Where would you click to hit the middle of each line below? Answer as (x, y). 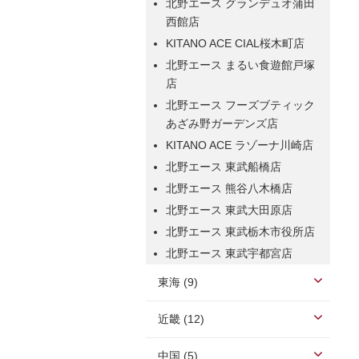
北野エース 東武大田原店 (229, 210)
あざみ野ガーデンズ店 (222, 123)
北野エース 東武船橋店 (224, 167)
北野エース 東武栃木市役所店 (240, 232)
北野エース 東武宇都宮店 (229, 253)
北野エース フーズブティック (240, 105)
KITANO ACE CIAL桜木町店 (235, 43)
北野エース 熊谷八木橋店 (229, 188)
